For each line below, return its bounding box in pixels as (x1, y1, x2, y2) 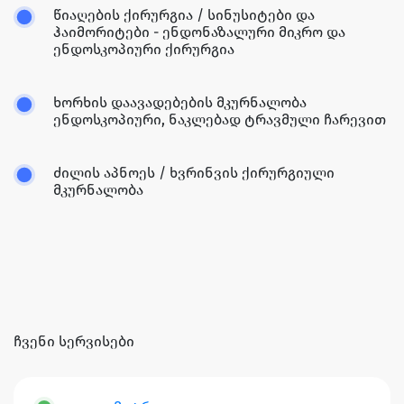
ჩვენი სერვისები (14, 333, 134, 351)
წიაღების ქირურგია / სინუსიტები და (53, 6, 315, 24)
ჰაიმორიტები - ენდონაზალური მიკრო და (53, 23, 345, 41)
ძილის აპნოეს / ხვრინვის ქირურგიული (53, 164, 335, 182)
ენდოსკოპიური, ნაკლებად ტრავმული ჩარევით (53, 111, 386, 129)
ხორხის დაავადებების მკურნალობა (53, 94, 307, 112)
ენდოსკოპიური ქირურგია (53, 41, 234, 59)
